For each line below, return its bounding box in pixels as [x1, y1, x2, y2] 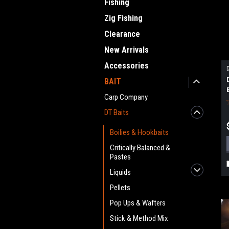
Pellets [110, 183, 130, 192]
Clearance [104, 29, 140, 39]
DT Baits [104, 108, 129, 117]
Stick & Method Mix [110, 214, 168, 223]
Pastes [110, 152, 131, 162]
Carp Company [104, 93, 148, 102]
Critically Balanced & [110, 143, 170, 152]
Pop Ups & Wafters [110, 198, 166, 208]
